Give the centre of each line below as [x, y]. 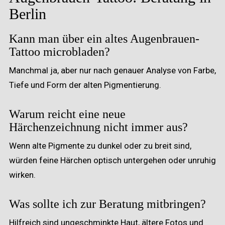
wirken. [22, 175]
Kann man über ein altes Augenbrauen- [104, 38]
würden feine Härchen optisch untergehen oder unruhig [113, 160]
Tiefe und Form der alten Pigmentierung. [85, 85]
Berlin [28, 14]
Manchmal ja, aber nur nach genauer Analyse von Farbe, [113, 70]
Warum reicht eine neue [67, 114]
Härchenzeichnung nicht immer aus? [98, 127]
